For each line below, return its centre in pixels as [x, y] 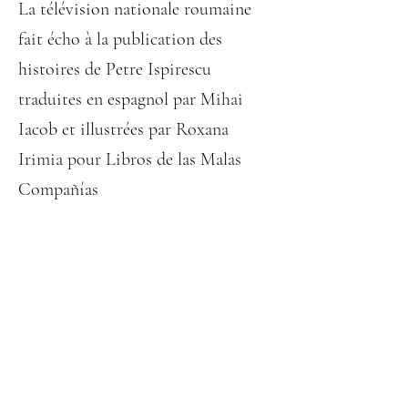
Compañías [58, 189]
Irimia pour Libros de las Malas [130, 159]
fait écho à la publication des [120, 39]
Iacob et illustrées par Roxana [123, 129]
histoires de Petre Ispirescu [115, 69]
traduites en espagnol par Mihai [131, 99]
